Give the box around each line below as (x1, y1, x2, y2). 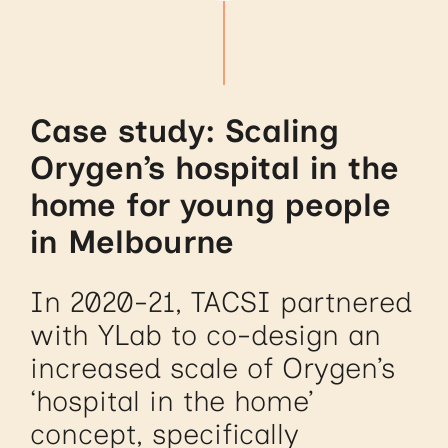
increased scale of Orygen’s (30, 351, 396, 386)
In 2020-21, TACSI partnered (30, 285, 413, 320)
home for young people (30, 184, 392, 224)
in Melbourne (30, 221, 235, 261)
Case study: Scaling (30, 110, 340, 150)
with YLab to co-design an (30, 318, 382, 353)
